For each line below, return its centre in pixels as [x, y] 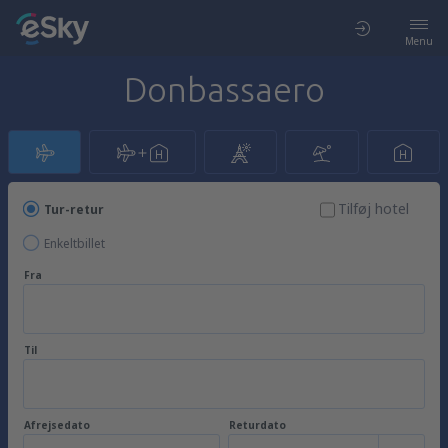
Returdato [257, 425]
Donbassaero [224, 89]
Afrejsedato [57, 425]
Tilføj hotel [373, 208]
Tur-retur [74, 209]
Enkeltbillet [74, 243]
